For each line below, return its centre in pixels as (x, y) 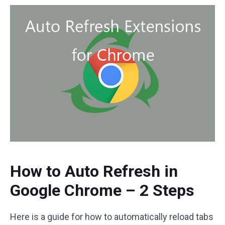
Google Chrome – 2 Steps (102, 190)
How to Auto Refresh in (94, 171)
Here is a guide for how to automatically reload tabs (112, 217)
